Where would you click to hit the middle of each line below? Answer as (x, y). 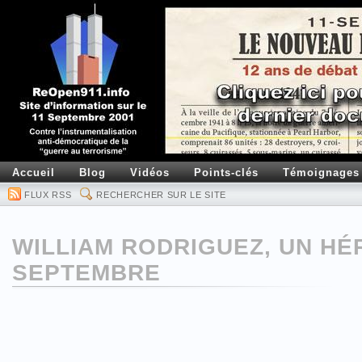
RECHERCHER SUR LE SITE (162, 195)
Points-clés (226, 173)
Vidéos (150, 173)
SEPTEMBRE (86, 273)
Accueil (34, 173)
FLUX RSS (48, 195)
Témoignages (321, 173)
